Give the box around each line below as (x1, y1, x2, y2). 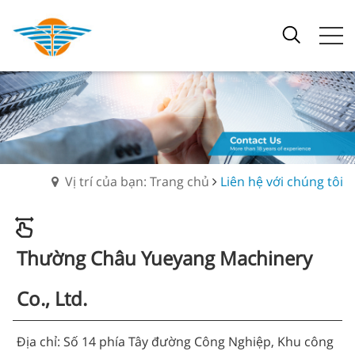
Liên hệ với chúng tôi (220, 172, 343, 190)
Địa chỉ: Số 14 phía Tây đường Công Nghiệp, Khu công (17, 332, 334, 350)
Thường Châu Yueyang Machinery (17, 244, 312, 271)
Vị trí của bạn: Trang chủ (65, 172, 209, 190)
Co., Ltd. (17, 284, 87, 311)
